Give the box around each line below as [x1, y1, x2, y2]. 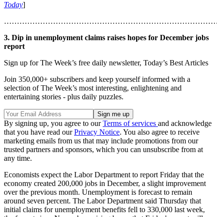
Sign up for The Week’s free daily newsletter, [4, 59, 143, 67]
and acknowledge [158, 119, 212, 128]
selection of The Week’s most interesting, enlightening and [4, 84, 182, 93]
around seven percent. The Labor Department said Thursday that [4, 197, 201, 205]
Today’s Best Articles [143, 59, 208, 67]
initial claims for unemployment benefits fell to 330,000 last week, [4, 205, 205, 214]
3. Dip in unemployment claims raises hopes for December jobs [4, 33, 209, 42]
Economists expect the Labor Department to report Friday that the [4, 170, 204, 179]
